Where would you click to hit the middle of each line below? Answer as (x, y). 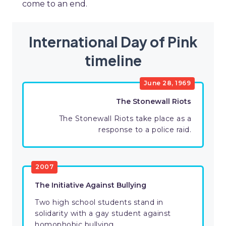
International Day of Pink (113, 42)
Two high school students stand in (99, 203)
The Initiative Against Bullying (91, 185)
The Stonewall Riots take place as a (125, 119)
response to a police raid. (145, 130)
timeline (113, 61)
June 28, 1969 (167, 83)
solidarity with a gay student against (103, 214)
